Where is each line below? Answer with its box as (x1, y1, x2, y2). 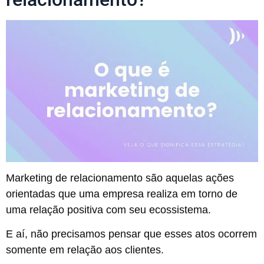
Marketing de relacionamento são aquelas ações (6, 171, 234, 184)
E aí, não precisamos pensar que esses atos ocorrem (6, 228, 257, 240)
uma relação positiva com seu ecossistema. (6, 203, 211, 216)
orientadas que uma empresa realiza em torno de (6, 187, 237, 200)
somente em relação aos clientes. (6, 244, 164, 256)
